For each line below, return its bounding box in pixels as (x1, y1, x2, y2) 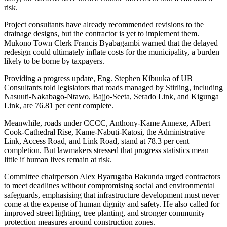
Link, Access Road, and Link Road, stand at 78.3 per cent (4, 137, 189, 146)
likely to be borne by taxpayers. (4, 57, 104, 66)
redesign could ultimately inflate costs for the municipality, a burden (4, 48, 219, 57)
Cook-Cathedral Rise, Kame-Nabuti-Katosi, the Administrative (4, 128, 205, 137)
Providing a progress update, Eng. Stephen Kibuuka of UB (4, 74, 193, 83)
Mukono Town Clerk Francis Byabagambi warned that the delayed (4, 39, 218, 48)
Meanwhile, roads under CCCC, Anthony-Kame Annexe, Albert (4, 119, 210, 128)
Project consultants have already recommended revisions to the (4, 20, 204, 29)
